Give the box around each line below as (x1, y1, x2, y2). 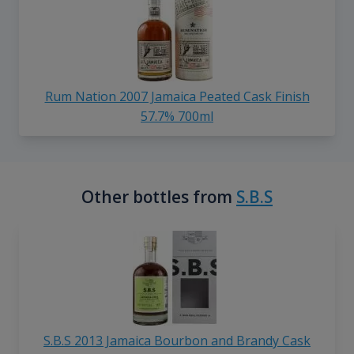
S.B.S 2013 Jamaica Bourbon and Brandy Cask (43, 332, 311, 350)
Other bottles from (81, 186, 236, 209)
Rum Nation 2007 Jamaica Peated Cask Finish (44, 88, 310, 106)
